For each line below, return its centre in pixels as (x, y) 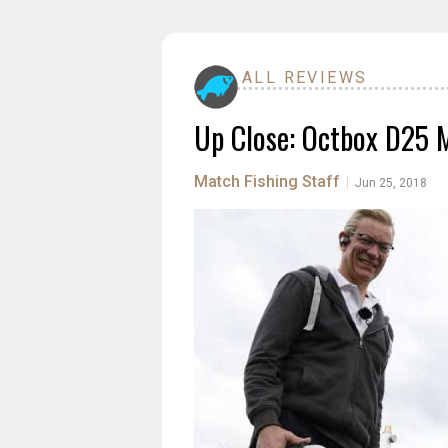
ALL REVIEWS (305, 77)
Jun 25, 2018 (391, 183)
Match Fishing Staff (267, 181)
